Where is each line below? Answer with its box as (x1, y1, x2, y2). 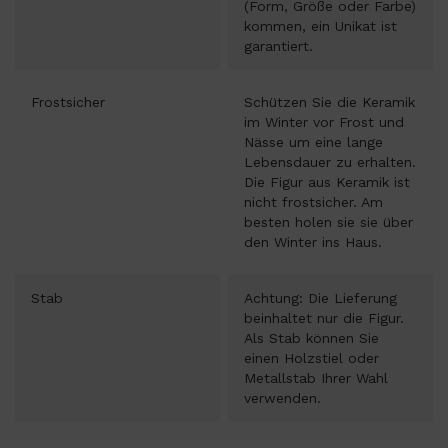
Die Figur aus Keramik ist (244, 174, 410, 190)
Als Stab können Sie (244, 330, 379, 346)
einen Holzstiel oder (244, 350, 379, 366)
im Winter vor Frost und (244, 114, 404, 130)
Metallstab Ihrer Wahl (244, 370, 388, 386)
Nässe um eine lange (244, 134, 383, 150)
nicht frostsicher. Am (244, 194, 383, 210)
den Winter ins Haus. (244, 234, 382, 250)
